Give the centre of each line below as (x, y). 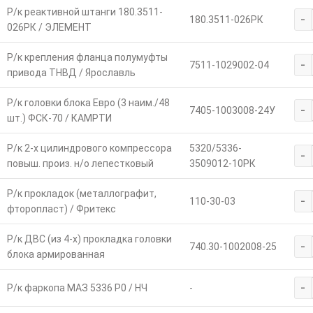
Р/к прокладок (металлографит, (81, 194)
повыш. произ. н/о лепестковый (80, 164)
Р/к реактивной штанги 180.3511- (85, 12)
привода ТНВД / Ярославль (71, 73)
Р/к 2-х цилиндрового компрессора (89, 148)
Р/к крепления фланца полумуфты (87, 58)
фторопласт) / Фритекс (61, 209)
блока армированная (56, 255)
